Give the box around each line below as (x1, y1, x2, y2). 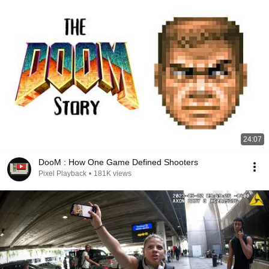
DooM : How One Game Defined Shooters (38, 157, 198, 167)
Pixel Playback (38, 169, 86, 178)
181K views (94, 169, 131, 178)
